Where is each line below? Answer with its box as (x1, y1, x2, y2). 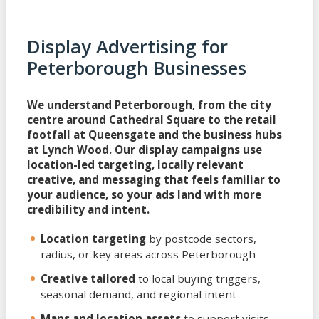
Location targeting (41, 231, 147, 246)
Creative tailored (41, 271, 136, 286)
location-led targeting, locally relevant (27, 157, 244, 172)
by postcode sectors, (146, 231, 257, 246)
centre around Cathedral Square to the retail (27, 112, 276, 127)
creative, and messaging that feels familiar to (27, 172, 281, 187)
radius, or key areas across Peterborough (41, 246, 256, 261)
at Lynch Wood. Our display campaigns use (27, 142, 262, 157)
